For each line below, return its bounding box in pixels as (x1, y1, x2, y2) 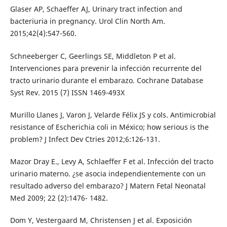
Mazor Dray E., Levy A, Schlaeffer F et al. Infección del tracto (10, 156, 213, 166)
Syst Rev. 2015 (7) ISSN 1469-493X (10, 87, 125, 97)
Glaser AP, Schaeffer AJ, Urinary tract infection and (10, 4, 182, 14)
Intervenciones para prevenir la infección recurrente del (10, 63, 202, 73)
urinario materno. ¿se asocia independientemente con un (10, 168, 206, 178)
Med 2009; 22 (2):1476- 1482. (10, 193, 108, 203)
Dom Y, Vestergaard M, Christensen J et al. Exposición (10, 215, 192, 225)
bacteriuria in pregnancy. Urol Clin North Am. (10, 16, 165, 26)
